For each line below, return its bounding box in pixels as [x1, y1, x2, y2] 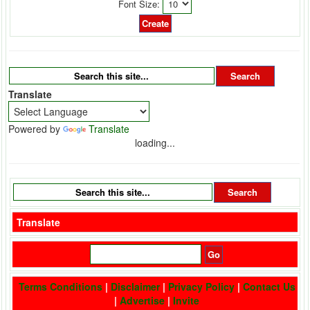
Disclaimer [110, 279, 160, 293]
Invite [173, 293, 199, 307]
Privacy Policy [167, 279, 235, 293]
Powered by [8, 121, 63, 136]
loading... [135, 135, 175, 149]
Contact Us [242, 279, 295, 293]
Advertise [120, 293, 165, 307]
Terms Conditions [18, 279, 102, 293]
